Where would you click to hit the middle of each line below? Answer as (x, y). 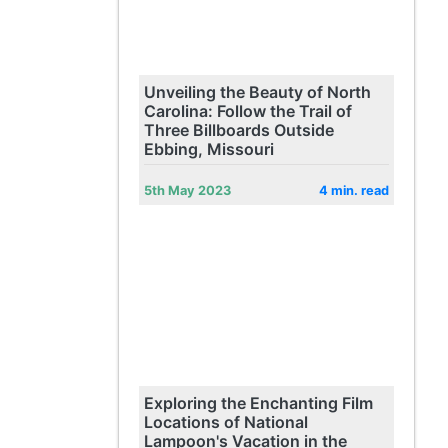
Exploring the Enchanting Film (258, 403)
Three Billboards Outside (238, 130)
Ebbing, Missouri (208, 149)
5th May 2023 (187, 190)
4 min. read (353, 190)
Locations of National (225, 422)
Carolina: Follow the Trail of (247, 111)
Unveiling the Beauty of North (257, 92)
